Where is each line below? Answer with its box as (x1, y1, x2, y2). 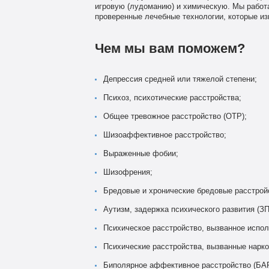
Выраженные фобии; (103, 149, 178, 158)
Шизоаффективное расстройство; (103, 130, 226, 139)
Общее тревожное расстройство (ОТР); (103, 112, 247, 121)
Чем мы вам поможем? (94, 40, 245, 56)
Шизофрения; (103, 168, 153, 177)
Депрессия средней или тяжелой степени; (103, 74, 257, 83)
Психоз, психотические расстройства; (103, 93, 241, 102)
